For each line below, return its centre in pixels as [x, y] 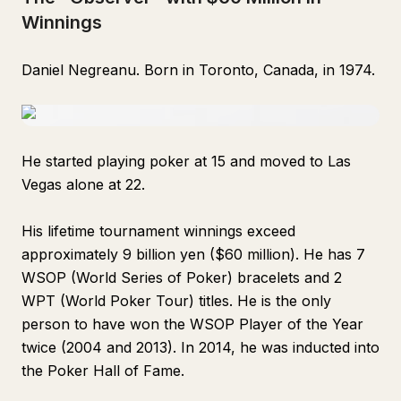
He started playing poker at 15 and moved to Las [186, 161]
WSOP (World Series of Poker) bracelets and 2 [182, 277]
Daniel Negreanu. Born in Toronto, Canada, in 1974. [198, 70]
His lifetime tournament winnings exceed [158, 231]
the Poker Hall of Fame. [103, 371]
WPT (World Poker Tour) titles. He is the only [176, 301]
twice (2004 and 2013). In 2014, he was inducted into [200, 347]
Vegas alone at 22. [83, 184]
